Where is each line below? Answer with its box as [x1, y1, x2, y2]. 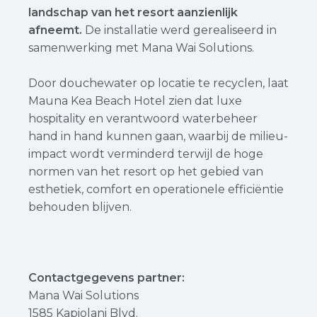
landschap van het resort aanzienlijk [28, 6, 238, 19]
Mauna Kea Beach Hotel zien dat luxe [28, 94, 242, 108]
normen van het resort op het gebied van [28, 165, 263, 178]
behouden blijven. [28, 200, 132, 214]
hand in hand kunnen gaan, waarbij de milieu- [28, 129, 288, 143]
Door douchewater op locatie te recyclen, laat [28, 76, 289, 90]
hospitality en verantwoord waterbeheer [28, 112, 258, 125]
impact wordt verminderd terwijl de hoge [28, 147, 263, 161]
